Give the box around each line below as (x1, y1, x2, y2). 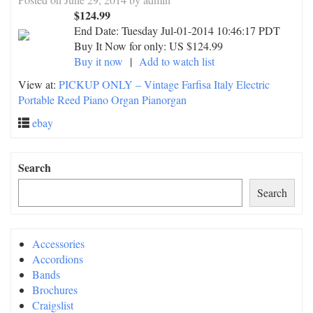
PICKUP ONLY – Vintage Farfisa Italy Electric (59, 77, 270, 92)
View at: (18, 77, 59, 92)
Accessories (32, 236, 85, 251)
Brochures (32, 282, 78, 297)
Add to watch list (139, 54, 214, 68)
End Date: (74, 23, 122, 38)
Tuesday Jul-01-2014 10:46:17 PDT (122, 23, 280, 38)
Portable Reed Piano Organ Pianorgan (18, 92, 187, 107)
